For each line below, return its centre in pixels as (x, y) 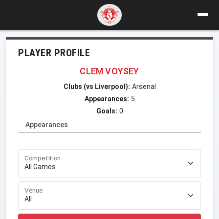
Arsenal (144, 86)
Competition (43, 158)
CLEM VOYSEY (109, 71)
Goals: (107, 111)
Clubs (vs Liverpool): (97, 86)
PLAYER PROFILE (54, 53)
